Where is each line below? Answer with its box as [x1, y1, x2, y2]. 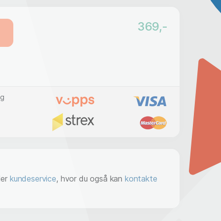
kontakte [124, 174, 157, 184]
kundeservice [9, 174, 56, 184]
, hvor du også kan [56, 174, 125, 184]
